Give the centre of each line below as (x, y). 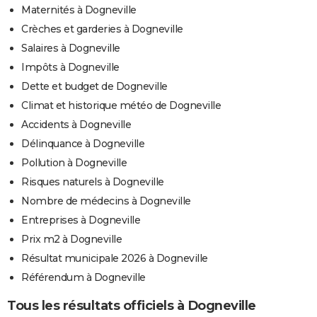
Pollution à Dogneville (74, 162)
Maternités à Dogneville (79, 10)
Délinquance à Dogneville (83, 143)
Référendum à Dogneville (83, 277)
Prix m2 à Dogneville (71, 239)
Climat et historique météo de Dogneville (121, 105)
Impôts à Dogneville (70, 67)
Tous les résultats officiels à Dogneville (132, 305)
